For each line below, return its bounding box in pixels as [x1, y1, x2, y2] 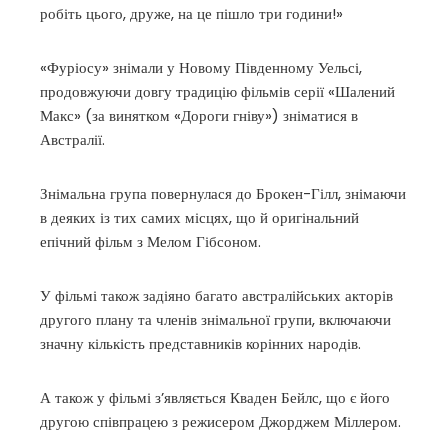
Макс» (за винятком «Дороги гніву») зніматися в [40, 105, 358, 126]
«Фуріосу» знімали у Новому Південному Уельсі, [40, 57, 362, 78]
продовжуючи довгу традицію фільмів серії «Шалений [40, 81, 395, 102]
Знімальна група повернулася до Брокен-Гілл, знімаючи [40, 183, 406, 204]
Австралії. [40, 129, 105, 150]
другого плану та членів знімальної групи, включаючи [40, 309, 391, 330]
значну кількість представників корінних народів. [40, 333, 361, 354]
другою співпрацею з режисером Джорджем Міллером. [40, 411, 401, 432]
